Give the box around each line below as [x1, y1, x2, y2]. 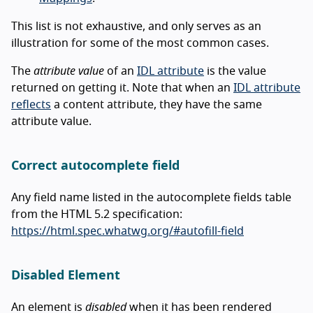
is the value [204, 65, 266, 77]
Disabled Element [11, 269, 120, 282]
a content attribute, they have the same [51, 99, 262, 110]
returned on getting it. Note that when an [11, 82, 233, 94]
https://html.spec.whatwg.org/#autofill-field [11, 225, 244, 237]
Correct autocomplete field [11, 159, 180, 173]
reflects [11, 99, 51, 110]
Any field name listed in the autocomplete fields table [11, 191, 291, 203]
